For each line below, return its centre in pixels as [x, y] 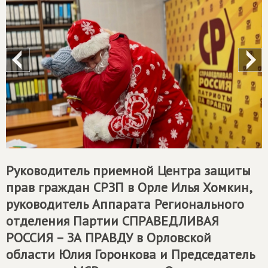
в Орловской [172, 237]
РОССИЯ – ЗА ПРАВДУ [69, 237]
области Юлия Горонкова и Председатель [130, 254]
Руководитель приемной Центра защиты [128, 170]
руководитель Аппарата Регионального [125, 204]
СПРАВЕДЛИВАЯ [170, 220]
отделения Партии [64, 220]
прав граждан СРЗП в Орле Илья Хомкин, [129, 187]
